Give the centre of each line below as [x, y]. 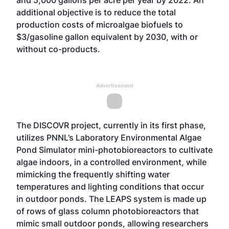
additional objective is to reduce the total [96, 12]
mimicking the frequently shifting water [93, 174]
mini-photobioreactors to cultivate [144, 150]
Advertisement [114, 85]
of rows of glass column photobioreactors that [108, 211]
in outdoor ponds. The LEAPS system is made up [111, 199]
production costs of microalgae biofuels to [100, 25]
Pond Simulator [46, 150]
